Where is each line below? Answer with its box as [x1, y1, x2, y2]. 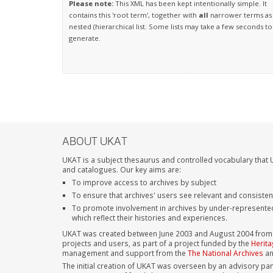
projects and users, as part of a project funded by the [62, 238, 251, 248]
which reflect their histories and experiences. [72, 212, 228, 222]
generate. [69, 34, 101, 43]
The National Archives [188, 247, 263, 258]
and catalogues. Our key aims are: [62, 164, 181, 174]
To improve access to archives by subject [72, 177, 217, 187]
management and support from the [62, 247, 188, 258]
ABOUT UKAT [62, 135, 127, 148]
